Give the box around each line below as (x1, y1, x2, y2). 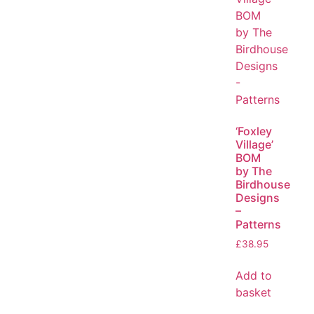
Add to (235, 268, 272, 283)
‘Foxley (235, 124, 272, 139)
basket (235, 285, 271, 300)
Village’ (235, 137, 273, 152)
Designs (235, 191, 280, 205)
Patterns (235, 217, 281, 232)
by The (235, 164, 272, 179)
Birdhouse (235, 177, 290, 192)
